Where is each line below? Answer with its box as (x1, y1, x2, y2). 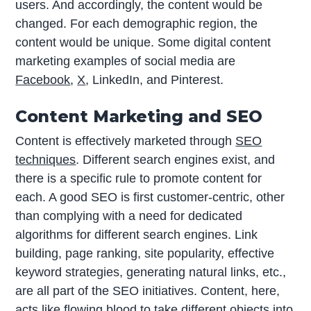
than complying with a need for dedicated (15, 209, 243, 224)
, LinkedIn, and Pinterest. (85, 72, 224, 87)
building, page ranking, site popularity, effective (15, 246, 275, 261)
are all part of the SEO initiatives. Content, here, (15, 284, 280, 299)
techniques (15, 153, 76, 167)
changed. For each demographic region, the (15, 16, 258, 31)
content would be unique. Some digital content (15, 35, 271, 49)
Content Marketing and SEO (15, 106, 263, 126)
